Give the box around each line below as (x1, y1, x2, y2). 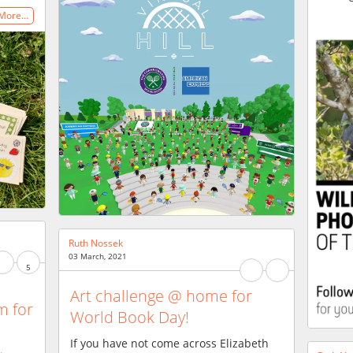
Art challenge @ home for (70, 284, 252, 307)
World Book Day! (70, 306, 189, 328)
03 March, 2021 (69, 251, 127, 262)
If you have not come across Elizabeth (70, 335, 269, 351)
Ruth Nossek (69, 236, 123, 250)
